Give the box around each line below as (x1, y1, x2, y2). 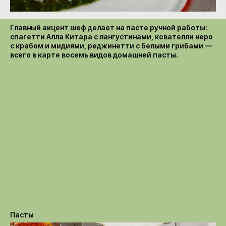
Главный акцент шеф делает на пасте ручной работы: (10, 23, 207, 32)
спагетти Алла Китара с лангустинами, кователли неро (10, 32, 213, 41)
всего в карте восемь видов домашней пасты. (10, 50, 178, 59)
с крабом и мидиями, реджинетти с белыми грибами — (10, 41, 212, 50)
